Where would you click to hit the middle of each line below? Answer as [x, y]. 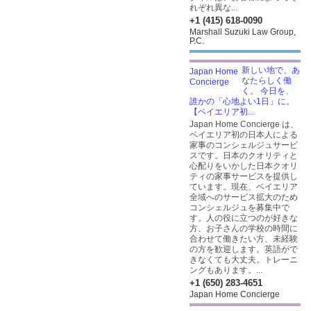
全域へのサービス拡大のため [244, 197]
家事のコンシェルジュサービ [244, 145]
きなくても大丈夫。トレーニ [244, 260]
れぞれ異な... [213, 8]
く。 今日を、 [268, 91]
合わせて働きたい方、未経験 [244, 239]
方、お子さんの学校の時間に [244, 228]
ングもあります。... [226, 270]
